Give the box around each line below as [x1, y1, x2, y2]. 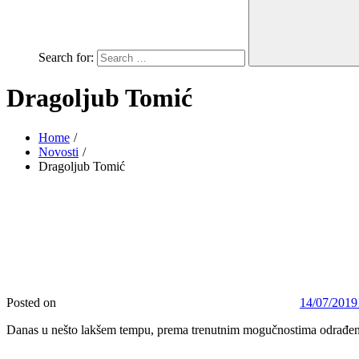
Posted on [6, 295, 56, 309]
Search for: [38, 50, 94, 64]
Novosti [38, 144, 79, 159]
